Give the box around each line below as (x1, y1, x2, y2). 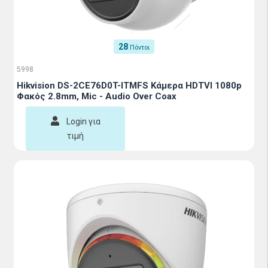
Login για (66, 117, 100, 126)
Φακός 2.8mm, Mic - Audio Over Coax (17, 91, 176, 102)
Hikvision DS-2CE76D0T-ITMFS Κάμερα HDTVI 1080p (17, 80, 242, 91)
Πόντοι (130, 44, 150, 51)
